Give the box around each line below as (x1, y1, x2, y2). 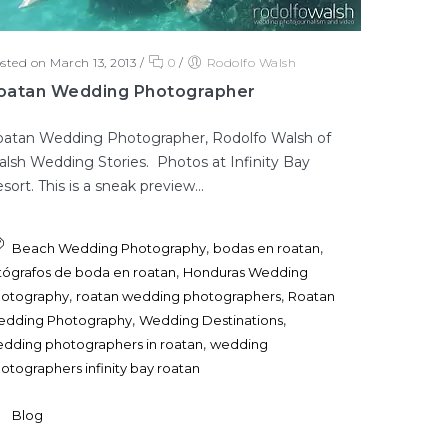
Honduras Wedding (183, 263, 309, 280)
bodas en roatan (213, 239, 321, 256)
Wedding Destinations (139, 311, 284, 328)
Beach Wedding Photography (12, 239, 207, 256)
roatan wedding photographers (76, 287, 282, 304)
